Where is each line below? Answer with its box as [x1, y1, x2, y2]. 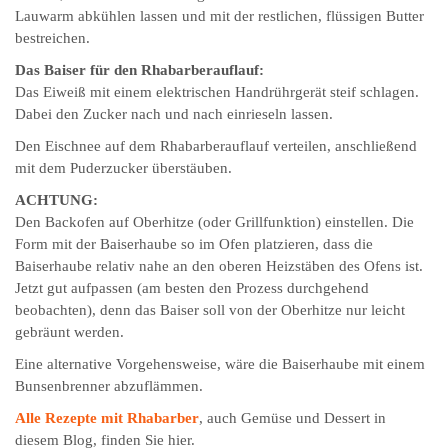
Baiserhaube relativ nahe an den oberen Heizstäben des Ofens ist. [15, 257, 423, 274]
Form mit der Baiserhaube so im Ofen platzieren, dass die [15, 235, 373, 252]
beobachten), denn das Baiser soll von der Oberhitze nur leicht [15, 301, 405, 318]
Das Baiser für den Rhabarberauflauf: [15, 61, 264, 78]
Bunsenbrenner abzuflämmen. [15, 377, 203, 394]
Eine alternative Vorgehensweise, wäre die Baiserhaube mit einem [15, 355, 425, 372]
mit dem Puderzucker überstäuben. [15, 159, 232, 176]
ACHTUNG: [15, 191, 98, 208]
